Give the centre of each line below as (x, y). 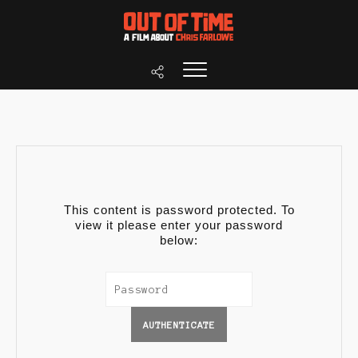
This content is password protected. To (179, 210)
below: (179, 240)
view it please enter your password (179, 225)
